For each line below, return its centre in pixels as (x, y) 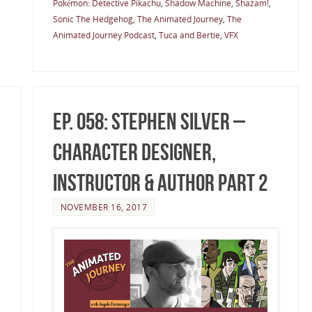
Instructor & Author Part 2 (160, 183)
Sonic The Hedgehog (93, 19)
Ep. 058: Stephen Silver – (149, 122)
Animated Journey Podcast (103, 35)
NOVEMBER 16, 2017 (104, 207)
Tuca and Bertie (189, 35)
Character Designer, (134, 153)
